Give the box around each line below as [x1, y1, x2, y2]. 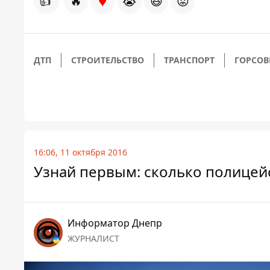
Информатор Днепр [67, 216, 162, 230]
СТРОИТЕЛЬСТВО [71, 54, 144, 66]
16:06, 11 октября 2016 [34, 146, 127, 158]
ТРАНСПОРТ [164, 54, 215, 66]
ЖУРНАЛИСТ [67, 233, 119, 244]
